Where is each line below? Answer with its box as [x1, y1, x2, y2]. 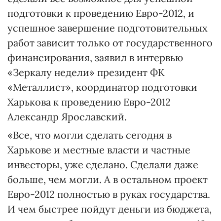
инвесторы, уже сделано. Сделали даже [7, 158, 198, 171]
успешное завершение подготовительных [7, 22, 208, 34]
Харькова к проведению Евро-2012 [7, 96, 171, 108]
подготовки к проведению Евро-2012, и [7, 7, 194, 19]
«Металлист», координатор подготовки [7, 81, 197, 93]
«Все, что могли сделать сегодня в [7, 129, 172, 141]
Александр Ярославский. [7, 110, 127, 123]
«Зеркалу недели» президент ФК [7, 66, 165, 78]
